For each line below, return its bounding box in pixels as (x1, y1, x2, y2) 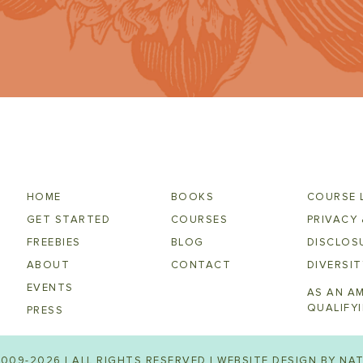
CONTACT (170, 258, 232, 272)
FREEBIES (26, 236, 81, 250)
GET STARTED (26, 213, 110, 227)
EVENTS (26, 281, 74, 295)
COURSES (170, 213, 228, 227)
